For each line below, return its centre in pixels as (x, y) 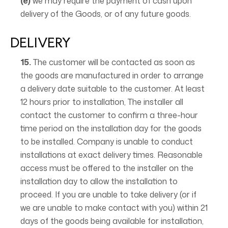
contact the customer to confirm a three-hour (109, 115)
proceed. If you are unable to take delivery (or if (108, 194)
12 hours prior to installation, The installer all (102, 102)
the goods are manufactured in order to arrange (112, 75)
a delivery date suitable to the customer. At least (112, 89)
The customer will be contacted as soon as (113, 62)
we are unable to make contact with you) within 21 (114, 208)
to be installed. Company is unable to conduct (107, 141)
